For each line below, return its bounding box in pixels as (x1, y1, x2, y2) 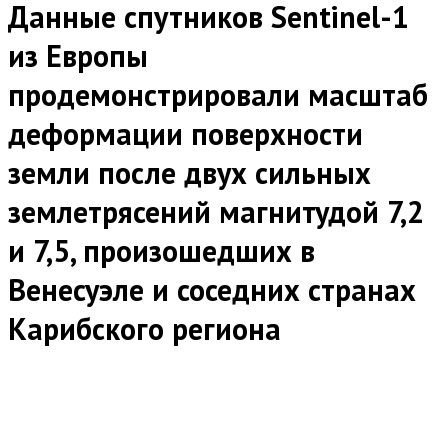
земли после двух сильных (8, 153, 371, 193)
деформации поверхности (8, 114, 363, 154)
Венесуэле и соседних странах (8, 270, 416, 310)
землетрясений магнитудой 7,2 (8, 192, 424, 232)
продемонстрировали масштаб (8, 75, 428, 115)
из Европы (8, 36, 148, 76)
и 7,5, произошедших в (8, 231, 315, 271)
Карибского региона (8, 309, 281, 349)
